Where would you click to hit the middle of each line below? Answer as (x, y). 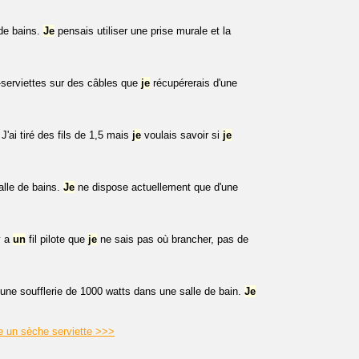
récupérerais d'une (194, 83)
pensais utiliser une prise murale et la (143, 31)
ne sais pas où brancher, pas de (173, 239)
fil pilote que (57, 239)
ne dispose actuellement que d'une (156, 187)
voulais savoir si (182, 135)
